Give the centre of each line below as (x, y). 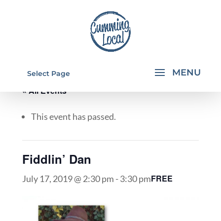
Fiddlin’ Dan (56, 159)
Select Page (48, 74)
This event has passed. (73, 116)
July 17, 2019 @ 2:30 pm (68, 179)
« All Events (44, 91)
